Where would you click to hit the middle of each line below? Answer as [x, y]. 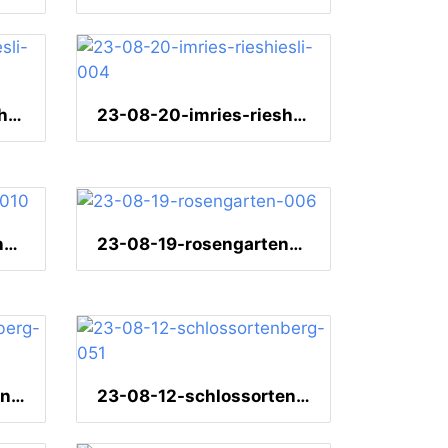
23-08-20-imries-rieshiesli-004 [300, 115]
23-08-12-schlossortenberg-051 [303, 396]
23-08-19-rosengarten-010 [11, 244]
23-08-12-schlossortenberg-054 [18, 396]
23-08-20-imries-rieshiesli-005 [15, 115]
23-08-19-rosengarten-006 [296, 244]
